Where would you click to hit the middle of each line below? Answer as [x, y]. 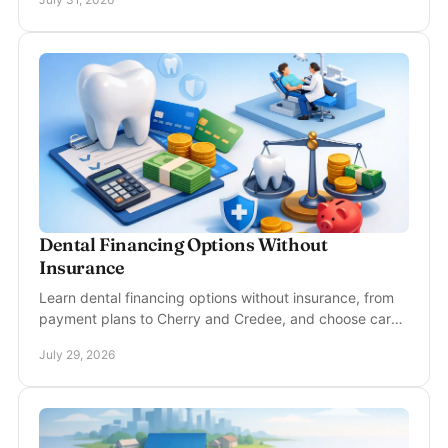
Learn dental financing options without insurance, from [216, 297]
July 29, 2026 [77, 354]
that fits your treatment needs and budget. [179, 339]
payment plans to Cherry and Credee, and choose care [219, 318]
